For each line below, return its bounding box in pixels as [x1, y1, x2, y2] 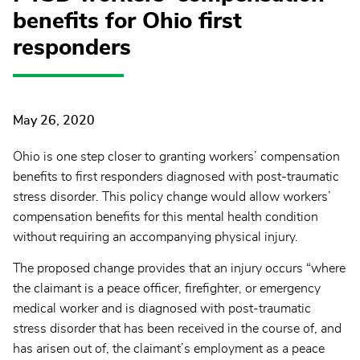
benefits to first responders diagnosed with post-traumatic [13, 170, 339, 184]
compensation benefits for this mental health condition [13, 211, 318, 224]
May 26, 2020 [13, 114, 95, 128]
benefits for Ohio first [13, 10, 242, 33]
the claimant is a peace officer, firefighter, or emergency [13, 282, 321, 296]
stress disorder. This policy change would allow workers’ [13, 190, 331, 204]
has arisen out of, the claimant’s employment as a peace [13, 342, 325, 356]
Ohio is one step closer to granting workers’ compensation [13, 150, 340, 164]
